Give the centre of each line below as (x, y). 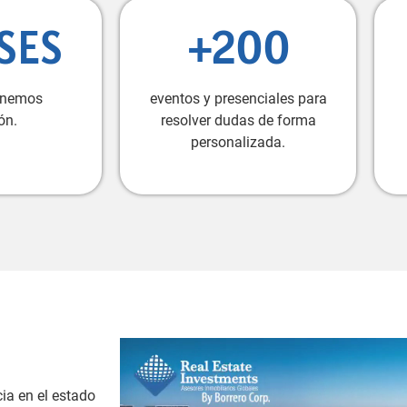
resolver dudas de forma (238, 121)
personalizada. (238, 143)
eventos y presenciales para (238, 99)
